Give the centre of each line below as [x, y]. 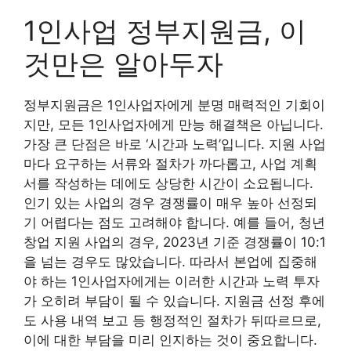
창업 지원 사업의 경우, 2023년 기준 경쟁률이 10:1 [175, 242]
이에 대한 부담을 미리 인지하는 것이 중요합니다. [170, 340]
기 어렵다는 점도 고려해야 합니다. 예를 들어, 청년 [174, 222]
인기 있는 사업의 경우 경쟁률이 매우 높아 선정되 [170, 203]
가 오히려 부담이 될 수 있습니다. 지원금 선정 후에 [174, 300]
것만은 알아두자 [123, 63]
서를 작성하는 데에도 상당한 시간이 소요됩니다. [168, 183]
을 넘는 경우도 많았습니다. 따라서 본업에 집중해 [170, 261]
